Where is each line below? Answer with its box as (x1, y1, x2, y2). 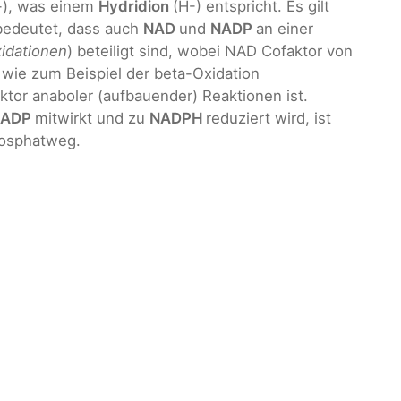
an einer (256, 19, 313, 38)
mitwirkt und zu (35, 108, 149, 127)
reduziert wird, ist (206, 108, 331, 127)
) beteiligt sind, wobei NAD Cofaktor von (67, 41, 353, 60)
